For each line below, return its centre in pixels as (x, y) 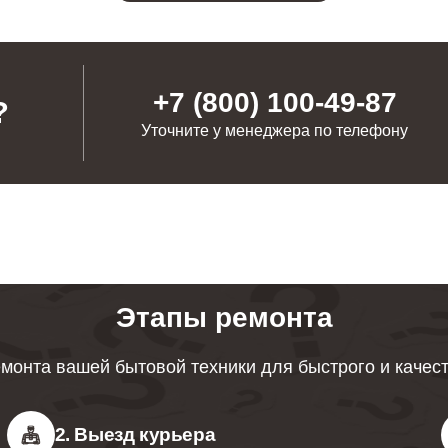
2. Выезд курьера (135, 434)
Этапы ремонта (224, 317)
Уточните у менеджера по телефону (275, 130)
